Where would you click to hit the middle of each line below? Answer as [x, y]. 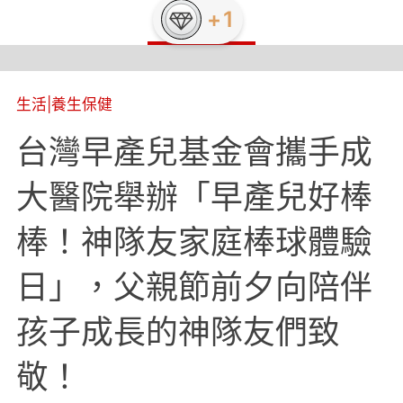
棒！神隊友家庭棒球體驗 [194, 242]
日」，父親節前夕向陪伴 [194, 287]
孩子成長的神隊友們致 [178, 332]
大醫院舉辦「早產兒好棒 [194, 197]
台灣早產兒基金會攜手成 [194, 152]
